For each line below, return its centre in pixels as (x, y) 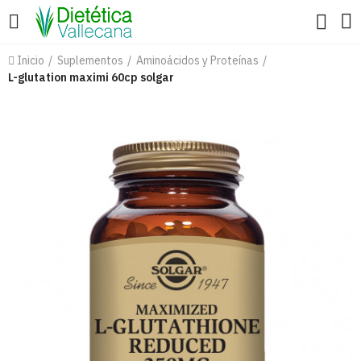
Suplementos (90, 60)
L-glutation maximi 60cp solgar (91, 77)
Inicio (31, 60)
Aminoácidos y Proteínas (197, 60)
